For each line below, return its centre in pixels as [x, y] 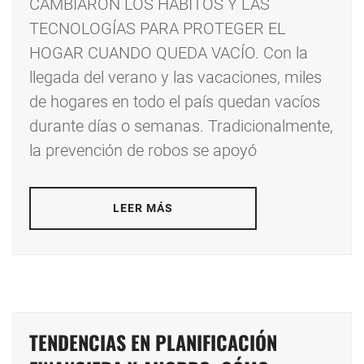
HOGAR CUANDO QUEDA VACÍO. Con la [169, 53]
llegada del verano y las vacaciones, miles [175, 78]
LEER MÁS [143, 208]
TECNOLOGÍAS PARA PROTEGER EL [158, 29]
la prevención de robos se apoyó [143, 151]
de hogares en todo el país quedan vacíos [175, 102]
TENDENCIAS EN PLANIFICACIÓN [153, 342]
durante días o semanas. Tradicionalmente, [181, 126]
